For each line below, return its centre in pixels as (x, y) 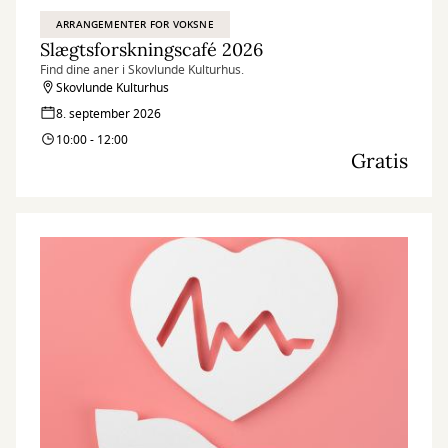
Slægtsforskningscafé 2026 (151, 49)
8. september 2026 (108, 114)
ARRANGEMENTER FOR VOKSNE (135, 24)
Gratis (379, 160)
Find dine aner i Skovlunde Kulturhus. (142, 70)
